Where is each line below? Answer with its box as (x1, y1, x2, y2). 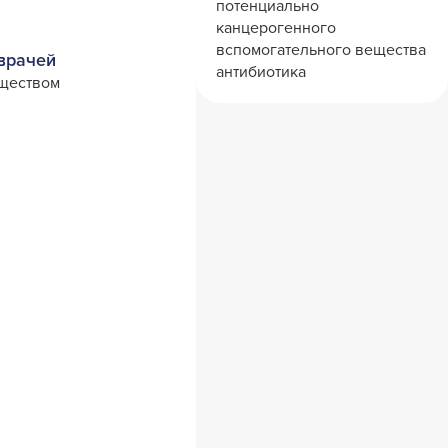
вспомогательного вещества (216, 40, 426, 61)
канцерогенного (216, 18, 336, 39)
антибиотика (216, 62, 306, 83)
